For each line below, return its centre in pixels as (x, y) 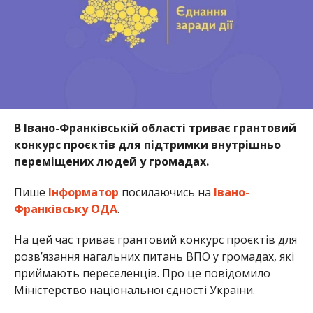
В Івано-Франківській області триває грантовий (155, 128)
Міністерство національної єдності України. (134, 290)
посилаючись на (166, 192)
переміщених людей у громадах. (111, 161)
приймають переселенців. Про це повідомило (142, 273)
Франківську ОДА (65, 209)
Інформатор (83, 192)
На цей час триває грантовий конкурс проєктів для (155, 239)
